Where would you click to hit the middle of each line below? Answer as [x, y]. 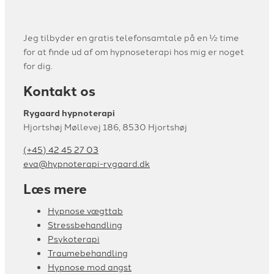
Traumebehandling [88, 253]
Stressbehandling [85, 225]
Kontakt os [59, 90]
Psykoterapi [74, 239]
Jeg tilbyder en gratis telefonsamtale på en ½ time [131, 37]
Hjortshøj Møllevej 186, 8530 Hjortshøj [105, 126]
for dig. [38, 65]
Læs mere [55, 189]
